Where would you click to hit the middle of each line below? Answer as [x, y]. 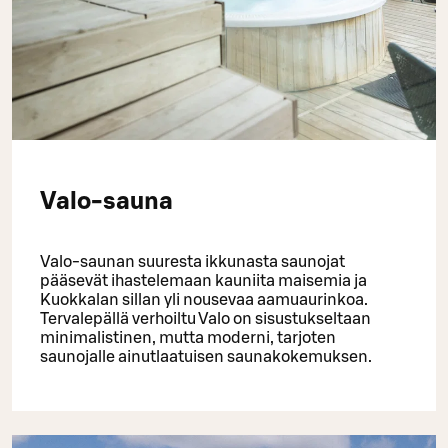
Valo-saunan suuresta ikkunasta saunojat [192, 261]
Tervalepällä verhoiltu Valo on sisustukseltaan [205, 318]
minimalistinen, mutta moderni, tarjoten [188, 337]
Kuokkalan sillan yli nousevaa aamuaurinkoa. [204, 299]
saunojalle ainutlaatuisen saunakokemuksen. [206, 356]
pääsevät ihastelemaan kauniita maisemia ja [203, 280]
